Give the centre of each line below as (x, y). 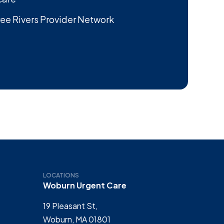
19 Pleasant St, (70, 206)
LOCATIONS (61, 175)
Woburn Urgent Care (85, 185)
